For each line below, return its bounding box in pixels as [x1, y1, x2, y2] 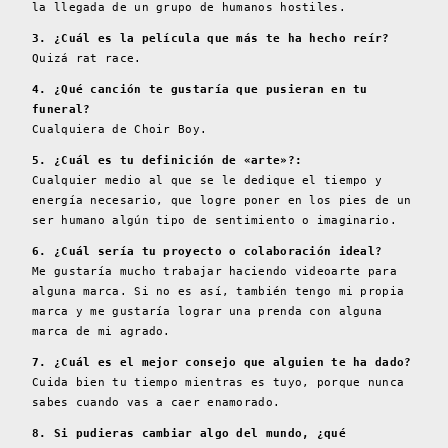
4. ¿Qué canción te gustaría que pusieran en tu [32, 83, 368, 97]
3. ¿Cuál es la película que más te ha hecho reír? [32, 32, 390, 46]
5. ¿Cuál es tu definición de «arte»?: [32, 154, 303, 168]
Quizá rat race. [32, 52, 142, 66]
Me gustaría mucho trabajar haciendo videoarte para [32, 265, 397, 279]
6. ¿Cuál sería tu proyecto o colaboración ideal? [32, 245, 383, 259]
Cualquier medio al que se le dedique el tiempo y [32, 174, 383, 188]
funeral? [32, 103, 91, 117]
